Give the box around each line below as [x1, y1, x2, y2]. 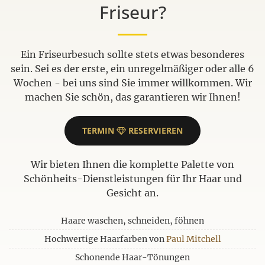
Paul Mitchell [166, 234, 221, 245]
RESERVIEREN [126, 125, 183, 137]
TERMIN [82, 125, 117, 137]
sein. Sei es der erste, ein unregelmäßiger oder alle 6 [11, 63, 254, 75]
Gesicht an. [106, 187, 159, 199]
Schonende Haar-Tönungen [75, 252, 190, 263]
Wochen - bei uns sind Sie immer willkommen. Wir [13, 77, 252, 89]
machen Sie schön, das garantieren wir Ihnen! [24, 91, 241, 104]
